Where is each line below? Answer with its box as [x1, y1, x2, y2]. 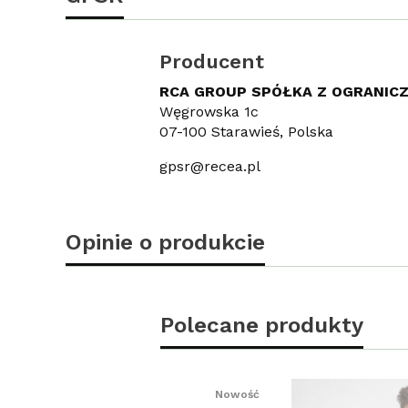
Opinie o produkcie [66, 228, 265, 255]
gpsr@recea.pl [158, 157, 260, 175]
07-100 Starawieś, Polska [158, 122, 333, 140]
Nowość [215, 387, 260, 401]
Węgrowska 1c [158, 102, 259, 120]
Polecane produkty [160, 311, 363, 338]
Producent [158, 49, 264, 73]
